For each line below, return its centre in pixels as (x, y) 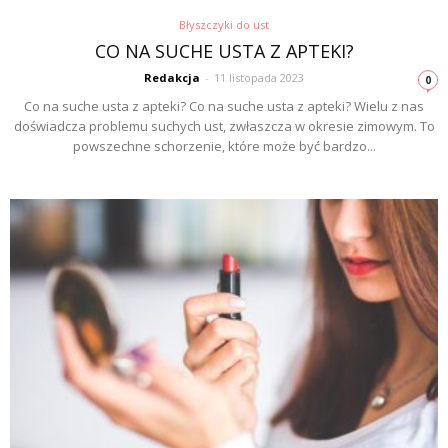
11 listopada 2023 (259, 78)
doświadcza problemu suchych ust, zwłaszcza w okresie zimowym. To (224, 126)
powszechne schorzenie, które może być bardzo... (224, 146)
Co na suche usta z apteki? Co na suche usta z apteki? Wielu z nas (224, 106)
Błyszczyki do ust (224, 25)
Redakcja (172, 78)
